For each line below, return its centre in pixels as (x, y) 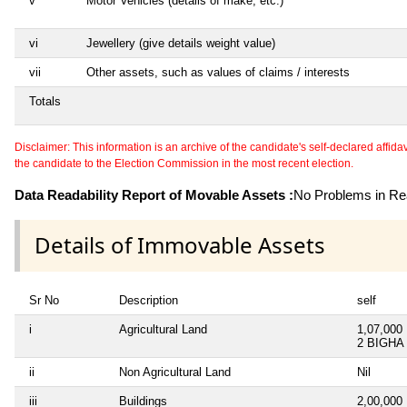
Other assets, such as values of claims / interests (218, 73)
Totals (45, 102)
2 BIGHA (381, 342)
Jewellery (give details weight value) (181, 44)
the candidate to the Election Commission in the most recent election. (184, 164)
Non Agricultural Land (175, 372)
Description (149, 300)
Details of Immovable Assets (180, 245)
